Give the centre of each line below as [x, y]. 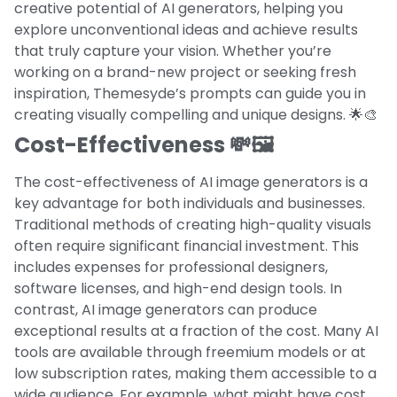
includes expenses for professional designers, [171, 267]
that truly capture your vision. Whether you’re [173, 51]
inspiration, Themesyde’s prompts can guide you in [190, 93]
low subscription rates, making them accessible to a [195, 373]
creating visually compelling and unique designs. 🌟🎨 [196, 114]
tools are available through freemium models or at [190, 352]
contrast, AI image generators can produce [166, 309]
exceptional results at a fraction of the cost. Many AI [196, 331]
